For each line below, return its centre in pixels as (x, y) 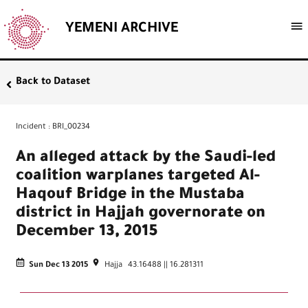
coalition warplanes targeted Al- (138, 177)
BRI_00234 (71, 127)
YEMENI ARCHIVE (121, 29)
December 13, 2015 (87, 232)
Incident (31, 127)
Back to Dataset (53, 83)
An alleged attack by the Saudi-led (146, 158)
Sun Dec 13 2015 (58, 265)
